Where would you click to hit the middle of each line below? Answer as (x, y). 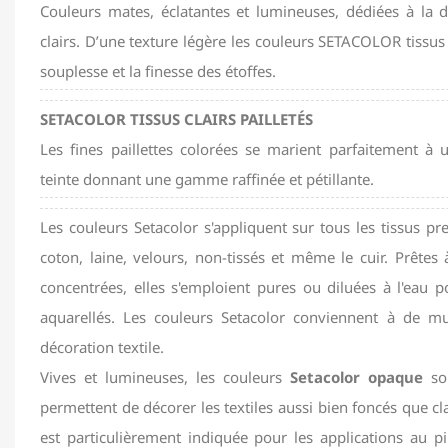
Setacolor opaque (356, 377)
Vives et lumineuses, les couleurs (165, 377)
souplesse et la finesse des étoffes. (158, 71)
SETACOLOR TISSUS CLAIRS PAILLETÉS (176, 119)
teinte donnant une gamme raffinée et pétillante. (207, 179)
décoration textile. (102, 347)
